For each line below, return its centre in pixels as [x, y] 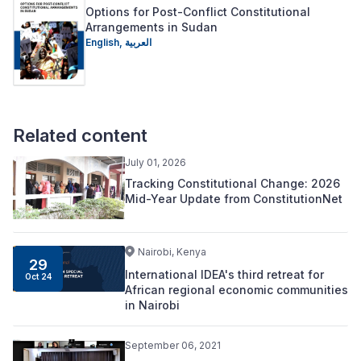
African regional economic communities [236, 290]
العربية [138, 43]
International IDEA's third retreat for [224, 275]
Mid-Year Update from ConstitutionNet [233, 198]
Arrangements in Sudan [151, 27]
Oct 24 [38, 276]
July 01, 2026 [155, 162]
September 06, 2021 [172, 346]
